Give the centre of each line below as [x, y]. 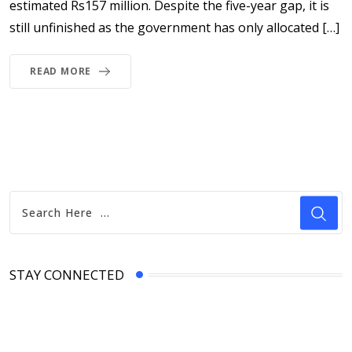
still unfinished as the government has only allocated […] [174, 28]
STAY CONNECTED [67, 275]
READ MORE [61, 71]
